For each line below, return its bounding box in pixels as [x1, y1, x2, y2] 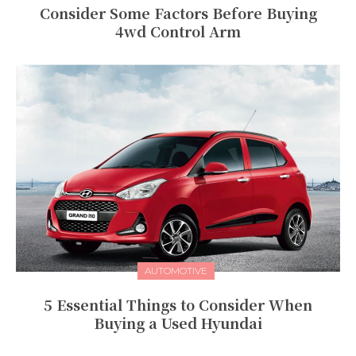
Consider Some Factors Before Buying [39, 2, 317, 23]
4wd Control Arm [115, 20, 241, 41]
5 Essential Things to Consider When [44, 293, 312, 315]
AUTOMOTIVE [145, 264, 207, 277]
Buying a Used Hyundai [94, 311, 262, 333]
